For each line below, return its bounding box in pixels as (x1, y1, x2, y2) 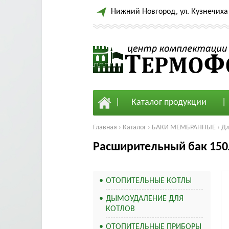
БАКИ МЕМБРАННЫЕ (152, 124, 216, 131)
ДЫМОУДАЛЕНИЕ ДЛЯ (106, 195, 184, 203)
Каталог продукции (131, 98, 207, 107)
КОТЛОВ (106, 205, 135, 213)
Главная (93, 124, 117, 131)
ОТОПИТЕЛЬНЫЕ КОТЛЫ (106, 177, 192, 185)
